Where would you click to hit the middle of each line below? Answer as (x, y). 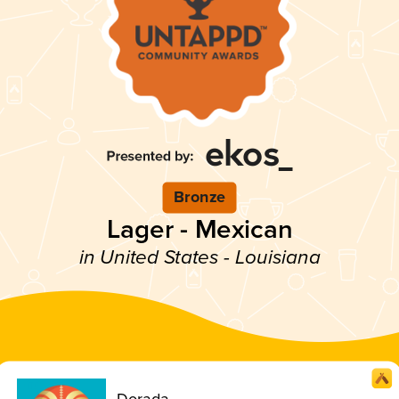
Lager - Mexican (199, 229)
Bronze (199, 197)
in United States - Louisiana (199, 257)
